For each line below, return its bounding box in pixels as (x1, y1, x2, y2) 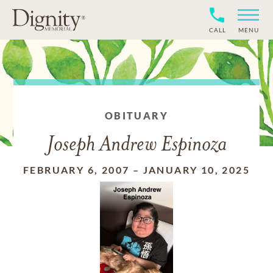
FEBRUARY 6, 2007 (23, 164, 130, 175)
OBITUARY (104, 110, 169, 121)
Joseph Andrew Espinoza (46, 135, 227, 156)
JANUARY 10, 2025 (143, 164, 250, 175)
